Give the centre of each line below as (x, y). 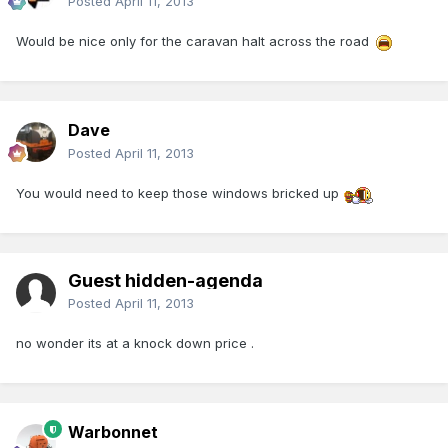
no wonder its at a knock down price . (135, 343)
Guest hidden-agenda (165, 281)
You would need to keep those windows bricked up (179, 193)
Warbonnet (113, 432)
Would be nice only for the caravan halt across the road (194, 41)
